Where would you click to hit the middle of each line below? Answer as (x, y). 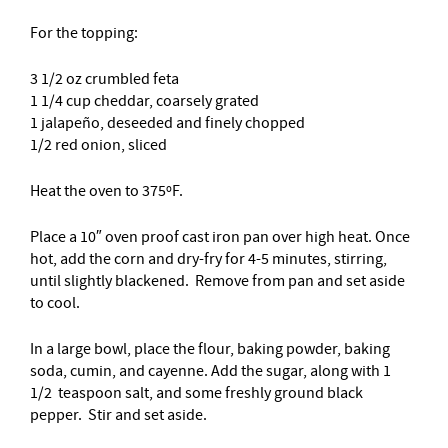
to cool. (55, 303)
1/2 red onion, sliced (98, 145)
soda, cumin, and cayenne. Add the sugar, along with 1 (210, 371)
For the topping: (84, 33)
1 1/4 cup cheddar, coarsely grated (144, 101)
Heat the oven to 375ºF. (106, 191)
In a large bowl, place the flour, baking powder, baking (210, 349)
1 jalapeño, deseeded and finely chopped (167, 123)
